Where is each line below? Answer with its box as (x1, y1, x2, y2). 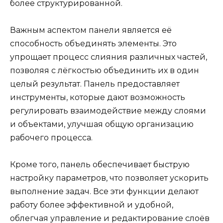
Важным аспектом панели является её (10, 25, 172, 35)
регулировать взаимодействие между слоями (10, 106, 206, 115)
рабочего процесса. (10, 132, 93, 142)
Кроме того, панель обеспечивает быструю (10, 160, 190, 170)
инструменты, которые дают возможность (10, 92, 185, 102)
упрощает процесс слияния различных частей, (10, 52, 207, 62)
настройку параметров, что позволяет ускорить (10, 173, 209, 183)
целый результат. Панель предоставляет (10, 79, 180, 89)
